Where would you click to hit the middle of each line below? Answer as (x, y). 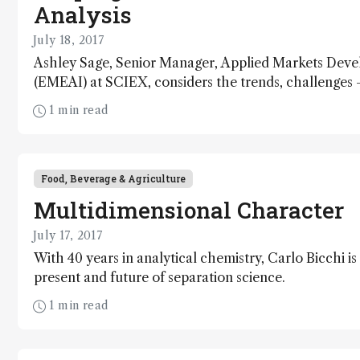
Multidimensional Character (189, 210)
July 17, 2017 (68, 235)
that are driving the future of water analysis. (169, 101)
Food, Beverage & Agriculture (113, 178)
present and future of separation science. (160, 277)
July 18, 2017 (69, 40)
